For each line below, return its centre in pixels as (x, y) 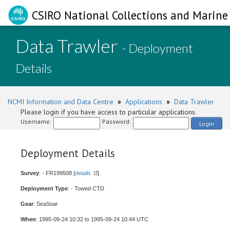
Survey (30, 173)
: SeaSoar (46, 204)
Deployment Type (44, 188)
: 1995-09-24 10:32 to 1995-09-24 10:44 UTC (92, 219)
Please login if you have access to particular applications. (109, 112)
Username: (36, 121)
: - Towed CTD (86, 188)
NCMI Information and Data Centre (61, 102)
